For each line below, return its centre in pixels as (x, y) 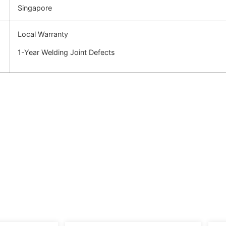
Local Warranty (43, 34)
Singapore (35, 8)
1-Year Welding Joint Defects (66, 52)
